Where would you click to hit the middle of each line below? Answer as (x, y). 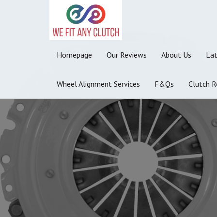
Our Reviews (127, 54)
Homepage (74, 54)
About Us (176, 54)
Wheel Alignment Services (98, 84)
